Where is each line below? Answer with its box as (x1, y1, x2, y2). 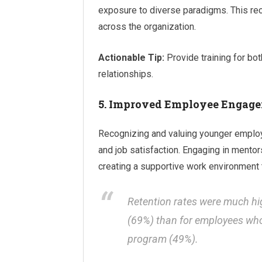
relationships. (98, 68, 153, 80)
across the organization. (98, 21, 196, 32)
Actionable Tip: (98, 52, 164, 63)
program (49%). (127, 232, 198, 245)
